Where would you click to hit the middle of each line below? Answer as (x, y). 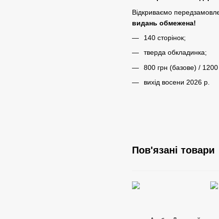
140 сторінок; (165, 37)
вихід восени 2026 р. (177, 82)
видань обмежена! (164, 23)
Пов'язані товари (173, 150)
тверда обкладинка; (175, 53)
